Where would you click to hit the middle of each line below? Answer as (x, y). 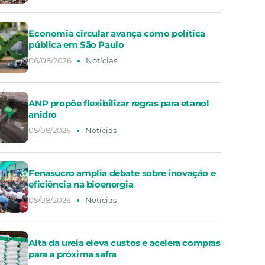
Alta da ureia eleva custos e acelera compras (125, 243)
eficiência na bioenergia (81, 184)
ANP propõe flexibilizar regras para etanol (119, 103)
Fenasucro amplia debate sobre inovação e (122, 173)
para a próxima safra (72, 254)
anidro (43, 114)
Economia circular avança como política (117, 33)
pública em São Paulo (76, 44)
